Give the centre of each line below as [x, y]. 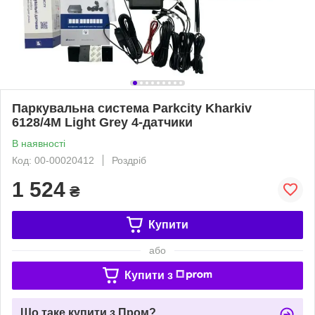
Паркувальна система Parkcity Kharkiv [132, 108]
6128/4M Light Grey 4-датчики [102, 122]
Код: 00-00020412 [53, 160]
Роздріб [129, 160]
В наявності [39, 143]
